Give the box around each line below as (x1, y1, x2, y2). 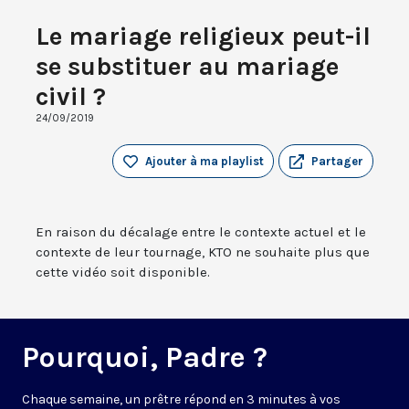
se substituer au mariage (36, 51, 339, 82)
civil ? (36, 81, 106, 112)
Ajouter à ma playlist (145, 154, 264, 169)
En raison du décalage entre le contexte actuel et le (36, 224, 366, 241)
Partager (311, 154, 363, 169)
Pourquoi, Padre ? (22, 341, 267, 375)
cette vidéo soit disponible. (36, 264, 210, 281)
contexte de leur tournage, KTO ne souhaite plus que (36, 244, 370, 261)
